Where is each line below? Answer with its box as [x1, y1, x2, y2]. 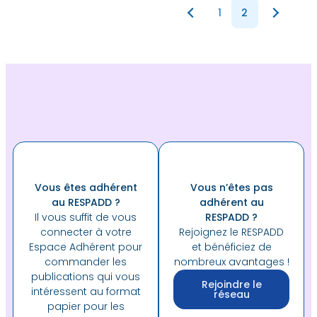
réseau [213, 287, 250, 301]
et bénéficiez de [191, 240, 272, 254]
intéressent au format [30, 284, 141, 299]
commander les [45, 255, 127, 269]
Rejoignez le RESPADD [179, 225, 284, 239]
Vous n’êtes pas [190, 180, 273, 195]
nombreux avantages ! [173, 255, 289, 269]
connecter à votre [40, 225, 132, 239]
